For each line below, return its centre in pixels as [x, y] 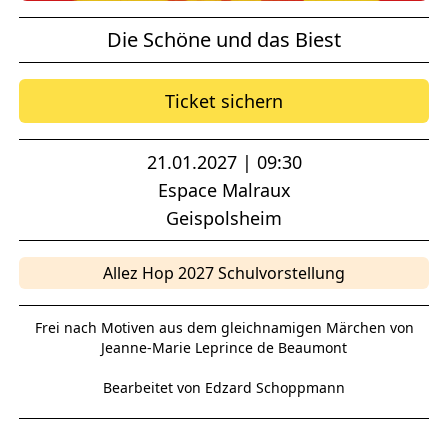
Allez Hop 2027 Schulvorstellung [224, 273]
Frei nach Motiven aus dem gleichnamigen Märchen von [224, 328]
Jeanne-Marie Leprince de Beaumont [224, 348]
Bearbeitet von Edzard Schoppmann [224, 388]
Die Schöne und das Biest [224, 40]
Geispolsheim [224, 218]
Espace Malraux [224, 190]
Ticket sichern [224, 101]
